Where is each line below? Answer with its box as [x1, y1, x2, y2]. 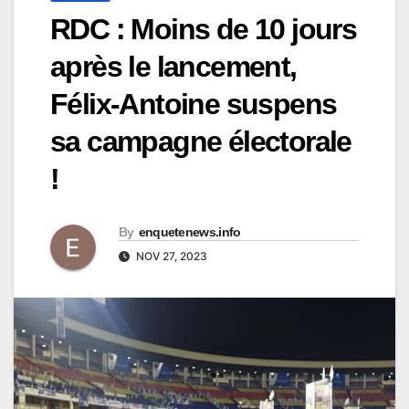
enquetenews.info [138, 225, 241, 240]
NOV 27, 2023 [133, 249, 207, 264]
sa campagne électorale [50, 125, 351, 159]
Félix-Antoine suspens [50, 88, 337, 121]
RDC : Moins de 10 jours [50, 13, 357, 47]
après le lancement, [50, 50, 297, 84]
